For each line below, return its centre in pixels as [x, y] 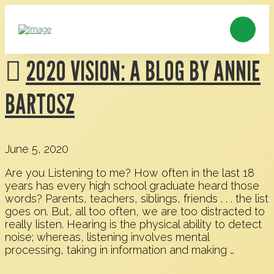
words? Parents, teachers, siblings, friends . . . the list [137, 199]
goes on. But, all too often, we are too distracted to [135, 212]
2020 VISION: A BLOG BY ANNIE [143, 70]
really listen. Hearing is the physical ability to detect [133, 224]
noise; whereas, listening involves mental [107, 237]
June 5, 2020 [37, 149]
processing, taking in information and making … [120, 250]
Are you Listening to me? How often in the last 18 [130, 173]
